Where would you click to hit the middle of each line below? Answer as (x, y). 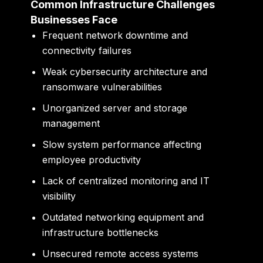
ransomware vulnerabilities (102, 87)
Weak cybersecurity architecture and (125, 71)
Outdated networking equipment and (123, 217)
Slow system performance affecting (122, 144)
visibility (59, 196)
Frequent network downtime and (115, 35)
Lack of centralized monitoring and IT (126, 181)
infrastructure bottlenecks (101, 232)
